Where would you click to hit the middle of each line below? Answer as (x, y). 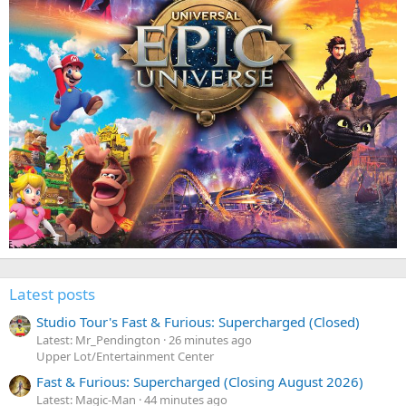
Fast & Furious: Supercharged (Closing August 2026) (200, 382)
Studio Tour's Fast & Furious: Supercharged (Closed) (198, 321)
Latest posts (52, 294)
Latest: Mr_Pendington (98, 339)
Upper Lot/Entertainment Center (125, 356)
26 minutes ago (210, 339)
